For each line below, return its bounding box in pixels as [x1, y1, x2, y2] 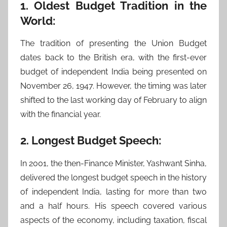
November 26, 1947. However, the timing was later [20, 81, 207, 91]
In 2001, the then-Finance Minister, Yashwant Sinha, [20, 158, 207, 168]
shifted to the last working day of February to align [20, 95, 207, 105]
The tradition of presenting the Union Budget [20, 39, 207, 48]
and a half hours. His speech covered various [20, 201, 207, 211]
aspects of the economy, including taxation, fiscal [20, 215, 207, 225]
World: [20, 14, 55, 27]
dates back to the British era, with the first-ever [20, 53, 207, 62]
